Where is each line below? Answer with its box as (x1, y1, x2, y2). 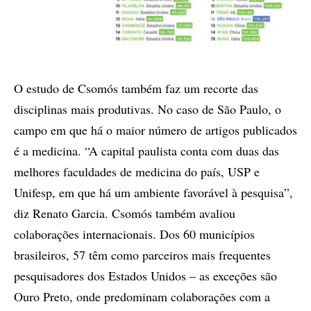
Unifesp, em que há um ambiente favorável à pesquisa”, (14, 183, 293, 201)
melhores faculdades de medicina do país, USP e (14, 162, 260, 180)
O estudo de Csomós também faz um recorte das (14, 79, 258, 96)
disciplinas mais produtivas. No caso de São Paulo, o (14, 100, 281, 117)
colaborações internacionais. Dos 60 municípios (14, 225, 255, 242)
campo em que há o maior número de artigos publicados (14, 121, 297, 138)
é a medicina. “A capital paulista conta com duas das (14, 142, 279, 159)
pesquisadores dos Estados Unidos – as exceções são (14, 267, 277, 284)
